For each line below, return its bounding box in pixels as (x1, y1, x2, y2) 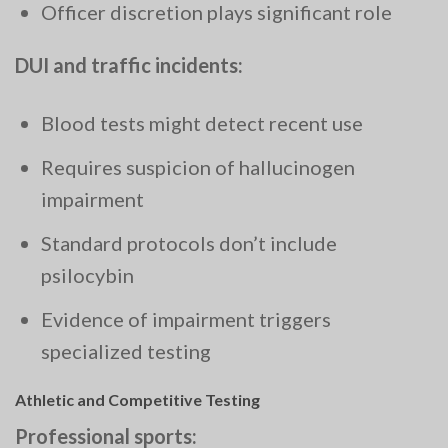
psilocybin (41, 262, 134, 287)
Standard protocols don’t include (41, 230, 337, 255)
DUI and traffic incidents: (15, 52, 243, 77)
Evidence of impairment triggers (41, 306, 331, 331)
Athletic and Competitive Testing (15, 390, 260, 410)
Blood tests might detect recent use (41, 110, 363, 135)
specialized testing (41, 338, 211, 363)
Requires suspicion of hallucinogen (41, 154, 355, 179)
